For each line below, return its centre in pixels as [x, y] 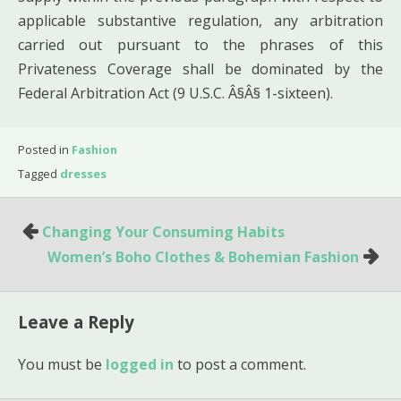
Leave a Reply [76, 321]
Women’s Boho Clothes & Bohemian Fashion [203, 256]
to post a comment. [240, 364]
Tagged [39, 173]
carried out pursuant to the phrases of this [200, 44]
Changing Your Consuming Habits [163, 231]
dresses [83, 173]
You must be [62, 364]
